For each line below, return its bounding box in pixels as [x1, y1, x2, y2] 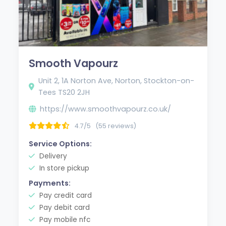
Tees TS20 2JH [38, 87, 90, 97]
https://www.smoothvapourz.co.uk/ [40, 103, 172, 114]
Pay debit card [37, 202, 90, 212]
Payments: [29, 178, 71, 188]
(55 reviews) [95, 121, 137, 130]
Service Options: [29, 138, 92, 149]
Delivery [37, 151, 68, 161]
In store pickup [37, 163, 90, 173]
